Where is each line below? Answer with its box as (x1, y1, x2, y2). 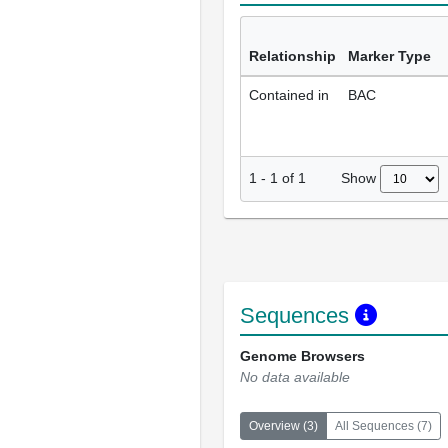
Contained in (249, 86, 329, 103)
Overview (249, 419, 300, 434)
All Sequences (335, 419, 414, 434)
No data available (240, 369, 350, 386)
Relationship (249, 47, 336, 64)
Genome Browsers (240, 348, 365, 365)
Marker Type (348, 47, 431, 64)
